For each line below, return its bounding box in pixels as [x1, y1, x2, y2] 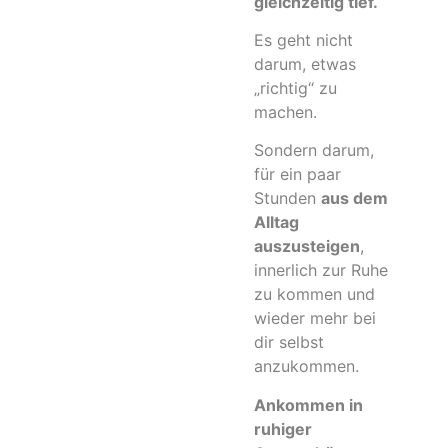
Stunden [254, 188, 321, 209]
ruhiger [254, 418, 312, 439]
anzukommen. [254, 356, 359, 377]
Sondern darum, [254, 140, 374, 161]
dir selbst [254, 332, 324, 353]
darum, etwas [254, 53, 356, 74]
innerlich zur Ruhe [254, 260, 388, 281]
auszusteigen [254, 236, 360, 257]
